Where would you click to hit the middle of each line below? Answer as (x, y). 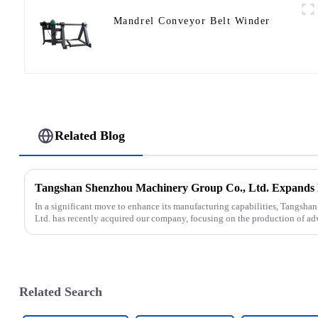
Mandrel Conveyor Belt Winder (192, 21)
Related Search (60, 292)
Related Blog (90, 136)
